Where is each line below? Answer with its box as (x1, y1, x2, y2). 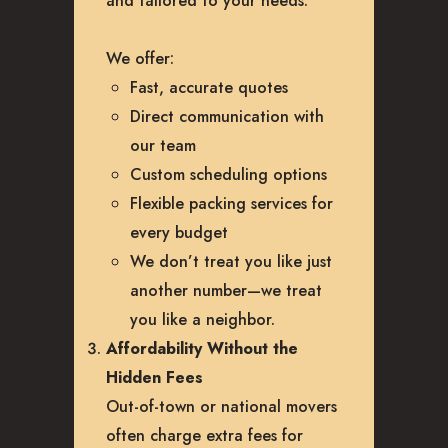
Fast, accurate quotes (130, 75, 288, 99)
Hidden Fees (106, 365, 203, 389)
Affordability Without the (106, 336, 298, 360)
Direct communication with (130, 104, 324, 128)
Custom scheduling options (130, 162, 327, 186)
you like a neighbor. (130, 307, 275, 331)
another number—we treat (130, 278, 322, 302)
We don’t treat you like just (130, 249, 332, 273)
